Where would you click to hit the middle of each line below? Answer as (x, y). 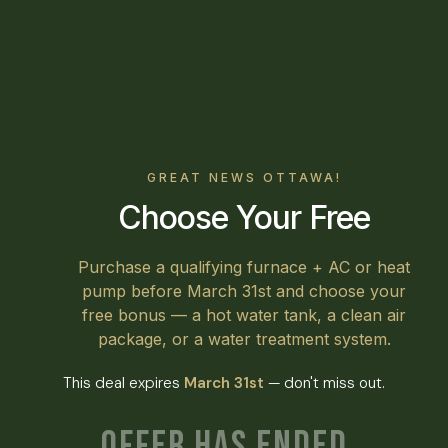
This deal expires (123, 383)
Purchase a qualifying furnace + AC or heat (244, 267)
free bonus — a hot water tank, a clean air (244, 315)
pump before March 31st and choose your (244, 291)
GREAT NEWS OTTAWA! (244, 177)
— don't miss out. (324, 383)
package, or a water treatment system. (244, 339)
